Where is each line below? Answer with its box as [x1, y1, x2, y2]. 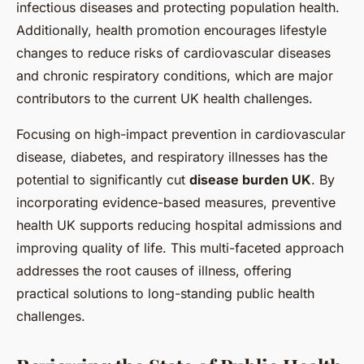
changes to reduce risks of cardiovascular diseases [16, 44, 331, 61]
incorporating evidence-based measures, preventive [16, 193, 336, 210]
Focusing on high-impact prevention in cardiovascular [16, 125, 345, 142]
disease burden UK [189, 171, 311, 188]
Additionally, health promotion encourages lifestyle [16, 21, 327, 38]
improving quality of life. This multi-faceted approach [16, 239, 344, 256]
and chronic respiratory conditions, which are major [16, 67, 333, 84]
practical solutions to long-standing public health [16, 284, 314, 301]
